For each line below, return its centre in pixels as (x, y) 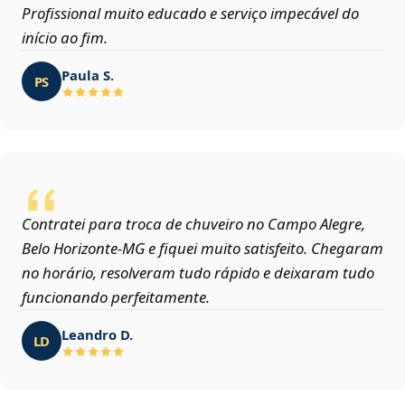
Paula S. (88, 75)
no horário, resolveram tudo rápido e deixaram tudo (198, 273)
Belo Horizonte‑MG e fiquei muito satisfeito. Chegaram (202, 249)
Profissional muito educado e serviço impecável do (190, 14)
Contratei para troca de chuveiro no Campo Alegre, (193, 224)
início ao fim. (65, 38)
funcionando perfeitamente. (116, 297)
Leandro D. (97, 334)
